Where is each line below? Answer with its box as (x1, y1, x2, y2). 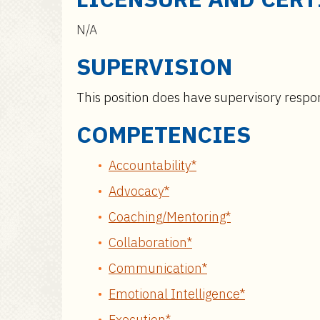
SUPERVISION (76, 51, 232, 81)
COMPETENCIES (76, 119, 251, 149)
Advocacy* (109, 183, 169, 199)
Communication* (109, 260, 207, 276)
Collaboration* (109, 234, 192, 251)
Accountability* (109, 157, 196, 174)
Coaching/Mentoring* (109, 209, 231, 225)
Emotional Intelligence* (109, 286, 245, 302)
